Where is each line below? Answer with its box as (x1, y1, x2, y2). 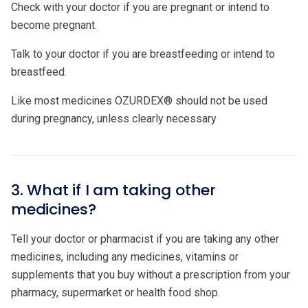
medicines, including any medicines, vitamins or (11, 250, 239, 263)
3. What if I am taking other (11, 179, 216, 201)
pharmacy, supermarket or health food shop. (11, 285, 220, 299)
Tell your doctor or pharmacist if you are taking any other (11, 232, 279, 245)
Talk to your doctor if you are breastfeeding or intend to (11, 47, 275, 60)
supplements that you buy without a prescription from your (11, 267, 290, 281)
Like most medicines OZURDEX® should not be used (11, 93, 267, 107)
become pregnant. (11, 18, 97, 32)
